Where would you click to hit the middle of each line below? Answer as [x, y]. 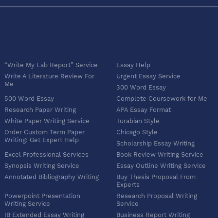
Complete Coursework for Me [162, 99]
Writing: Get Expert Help [42, 140]
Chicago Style [137, 132]
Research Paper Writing [40, 110]
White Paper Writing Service [47, 121]
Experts [128, 185]
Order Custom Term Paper [45, 132]
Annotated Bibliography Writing [52, 177]
